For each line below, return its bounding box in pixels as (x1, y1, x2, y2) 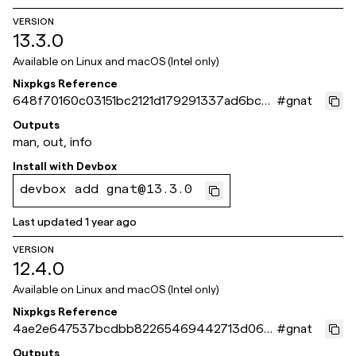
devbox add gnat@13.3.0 (20, 184, 192, 197)
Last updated (13, 215, 83, 228)
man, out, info (13, 135, 92, 149)
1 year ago (85, 215, 137, 228)
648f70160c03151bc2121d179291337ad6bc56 (13, 94, 277, 107)
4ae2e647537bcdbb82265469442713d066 (13, 322, 272, 335)
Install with (13, 160, 74, 172)
